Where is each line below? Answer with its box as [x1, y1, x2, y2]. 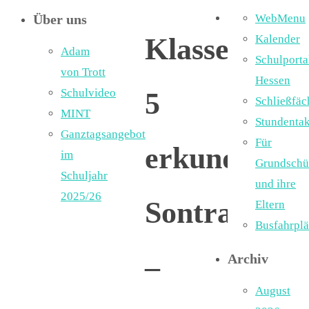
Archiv [228, 251, 268, 266]
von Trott [61, 66, 106, 79]
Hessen [255, 74, 290, 87]
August [255, 284, 290, 297]
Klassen [145, 32, 246, 66]
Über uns [33, 12, 87, 27]
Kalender [255, 32, 300, 46]
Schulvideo [61, 86, 116, 99]
